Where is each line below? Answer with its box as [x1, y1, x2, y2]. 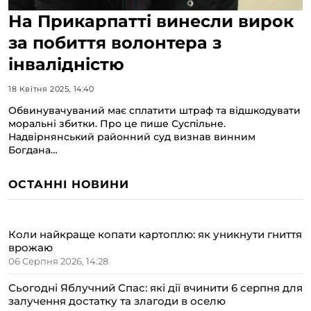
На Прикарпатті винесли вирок [8, 10, 294, 31]
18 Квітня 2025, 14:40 [8, 83, 94, 94]
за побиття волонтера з [8, 32, 221, 53]
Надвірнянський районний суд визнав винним [8, 130, 255, 143]
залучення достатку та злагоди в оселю [8, 294, 226, 308]
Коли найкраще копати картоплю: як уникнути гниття [8, 227, 302, 241]
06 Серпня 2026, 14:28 [8, 255, 108, 267]
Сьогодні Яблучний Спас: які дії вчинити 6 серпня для [8, 280, 303, 294]
